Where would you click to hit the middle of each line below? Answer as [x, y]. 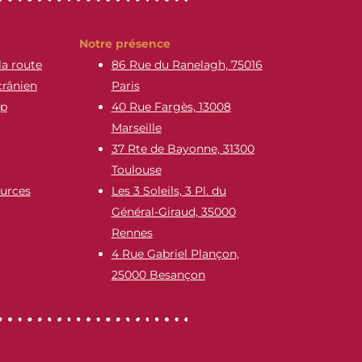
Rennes [132, 232]
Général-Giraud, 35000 [173, 211]
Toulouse [136, 169]
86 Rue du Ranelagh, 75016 [187, 64]
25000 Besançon [158, 274]
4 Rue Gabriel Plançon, [175, 253]
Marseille [136, 127]
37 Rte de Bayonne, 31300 [183, 148]
